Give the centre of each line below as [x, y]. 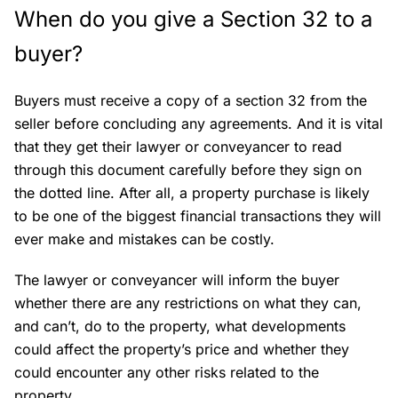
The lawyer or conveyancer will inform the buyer [177, 280]
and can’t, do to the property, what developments [180, 326]
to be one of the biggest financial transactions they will [198, 216]
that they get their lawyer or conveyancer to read [178, 147]
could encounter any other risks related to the [167, 373]
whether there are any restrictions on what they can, [188, 303]
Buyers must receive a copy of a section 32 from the [191, 101]
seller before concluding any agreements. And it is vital [199, 124]
